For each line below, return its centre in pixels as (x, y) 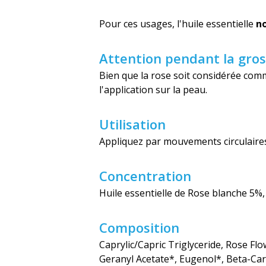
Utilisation (132, 124)
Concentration (145, 176)
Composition (139, 227)
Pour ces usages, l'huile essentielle (178, 24)
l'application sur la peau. (153, 90)
